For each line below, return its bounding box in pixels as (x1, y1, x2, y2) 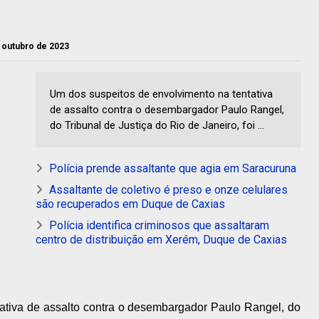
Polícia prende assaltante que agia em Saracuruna (49, 162, 296, 176)
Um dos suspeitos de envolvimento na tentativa (50, 88, 273, 101)
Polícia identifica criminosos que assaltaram (49, 219, 269, 233)
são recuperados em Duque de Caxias (36, 197, 225, 211)
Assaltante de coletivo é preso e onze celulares (49, 183, 288, 197)
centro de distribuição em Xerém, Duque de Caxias (36, 233, 287, 247)
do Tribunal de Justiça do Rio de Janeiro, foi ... (50, 119, 264, 132)
